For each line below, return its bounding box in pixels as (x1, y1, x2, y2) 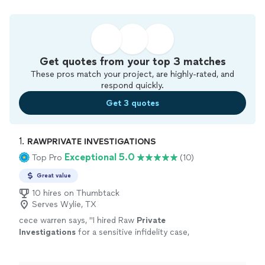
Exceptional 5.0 (64, 151, 135, 163)
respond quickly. (101, 80, 164, 91)
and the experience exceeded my (19, 239, 146, 250)
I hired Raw (93, 215, 137, 226)
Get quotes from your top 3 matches (39, 55, 226, 69)
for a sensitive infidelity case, (76, 227, 189, 238)
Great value (37, 172, 71, 180)
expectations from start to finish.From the (19, 251, 183, 261)
